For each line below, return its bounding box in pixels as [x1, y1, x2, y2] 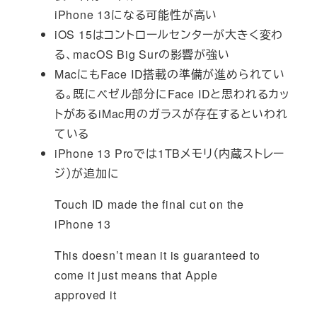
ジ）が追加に [54, 165, 120, 182]
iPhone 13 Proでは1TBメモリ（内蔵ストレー [54, 145, 285, 162]
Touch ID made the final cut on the [54, 196, 244, 213]
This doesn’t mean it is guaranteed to [54, 247, 260, 264]
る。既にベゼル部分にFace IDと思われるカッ [54, 86, 290, 103]
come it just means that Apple [54, 267, 218, 284]
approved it [54, 287, 117, 304]
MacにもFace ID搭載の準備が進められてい [54, 66, 285, 83]
